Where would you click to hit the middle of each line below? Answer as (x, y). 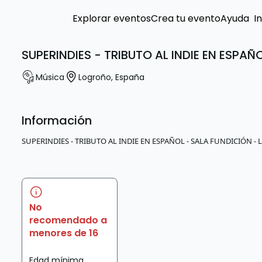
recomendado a (68, 220)
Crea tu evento (186, 18)
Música (50, 77)
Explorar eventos (112, 18)
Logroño (95, 77)
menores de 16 (64, 233)
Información (57, 120)
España (130, 77)
